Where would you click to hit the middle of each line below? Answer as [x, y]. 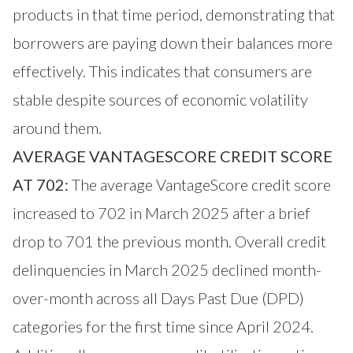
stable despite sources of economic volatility [160, 99]
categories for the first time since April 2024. [163, 326]
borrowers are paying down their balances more [173, 42]
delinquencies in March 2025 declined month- [167, 269]
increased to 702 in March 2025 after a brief [162, 212]
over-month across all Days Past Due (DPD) [158, 297]
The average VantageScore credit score [200, 184]
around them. [57, 127]
